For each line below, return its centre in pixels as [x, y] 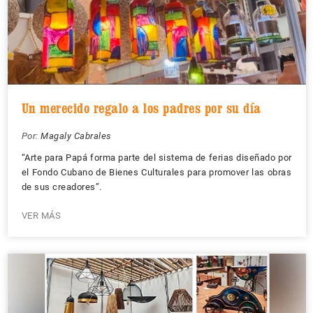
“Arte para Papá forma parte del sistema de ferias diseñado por [156, 157]
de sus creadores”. [61, 187]
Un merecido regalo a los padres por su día [141, 108]
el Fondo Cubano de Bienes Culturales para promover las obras [156, 172]
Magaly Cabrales [76, 136]
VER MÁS [41, 215]
